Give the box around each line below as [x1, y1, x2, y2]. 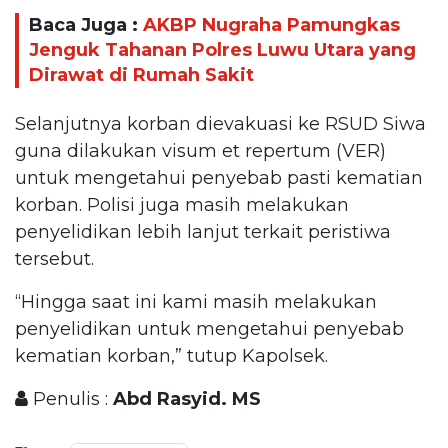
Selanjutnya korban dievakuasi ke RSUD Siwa [15, 112, 426, 135]
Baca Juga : [29, 14, 143, 37]
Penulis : [28, 387, 113, 410]
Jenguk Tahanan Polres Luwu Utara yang [29, 39, 416, 62]
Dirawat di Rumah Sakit [29, 64, 254, 87]
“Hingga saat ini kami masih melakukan [15, 290, 377, 313]
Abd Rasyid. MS [113, 387, 261, 410]
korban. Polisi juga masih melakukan [15, 193, 349, 216]
